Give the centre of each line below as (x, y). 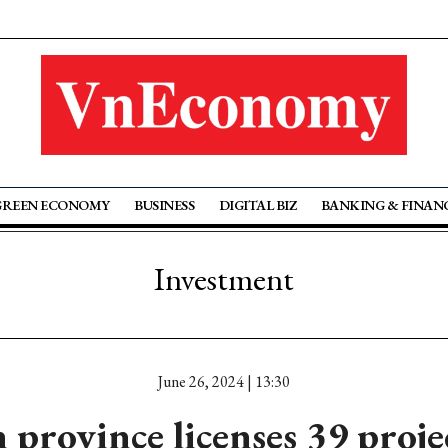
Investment (224, 279)
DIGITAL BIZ (257, 205)
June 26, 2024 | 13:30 (224, 381)
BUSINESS (164, 205)
